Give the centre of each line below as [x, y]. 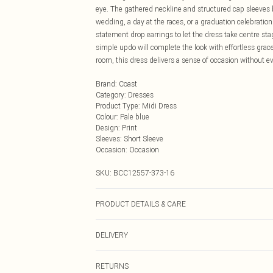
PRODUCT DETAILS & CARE [141, 204]
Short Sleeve [144, 139]
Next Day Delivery [124, 261]
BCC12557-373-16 [144, 173]
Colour [106, 117]
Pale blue [135, 117]
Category [110, 95]
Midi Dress [159, 106]
